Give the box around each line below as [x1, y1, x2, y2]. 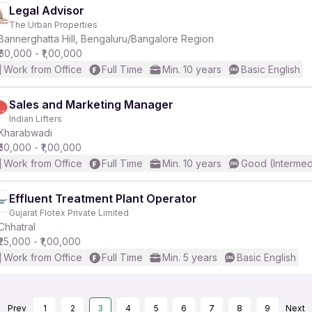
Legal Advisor [9, 3, 84, 17]
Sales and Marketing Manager [9, 97, 173, 111]
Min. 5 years [162, 251, 217, 263]
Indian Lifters [9, 114, 62, 124]
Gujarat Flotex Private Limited [9, 208, 129, 218]
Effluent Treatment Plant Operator [9, 192, 197, 205]
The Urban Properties [9, 19, 97, 30]
